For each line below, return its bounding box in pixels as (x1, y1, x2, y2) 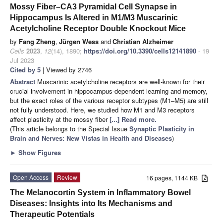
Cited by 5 (10, 64, 41, 74)
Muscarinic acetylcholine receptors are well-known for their (37, 76, 205, 86)
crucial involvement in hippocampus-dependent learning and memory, (10, 86, 208, 96)
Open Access (13, 172, 49, 181)
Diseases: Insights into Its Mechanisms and (10, 199, 172, 208)
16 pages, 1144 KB (146, 173, 202, 182)
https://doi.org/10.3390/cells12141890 (84, 46, 196, 55)
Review (57, 172, 77, 181)
